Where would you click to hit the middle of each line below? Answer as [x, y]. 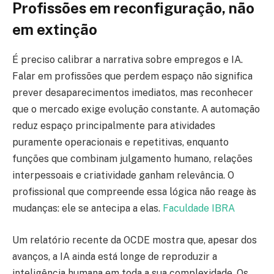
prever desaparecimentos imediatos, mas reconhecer [133, 93]
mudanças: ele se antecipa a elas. [87, 209]
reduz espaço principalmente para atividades [114, 126]
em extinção [55, 30]
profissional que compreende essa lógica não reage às [134, 192]
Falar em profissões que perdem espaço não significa [132, 76]
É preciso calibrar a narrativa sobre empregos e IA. [128, 60]
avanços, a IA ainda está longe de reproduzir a [115, 256]
